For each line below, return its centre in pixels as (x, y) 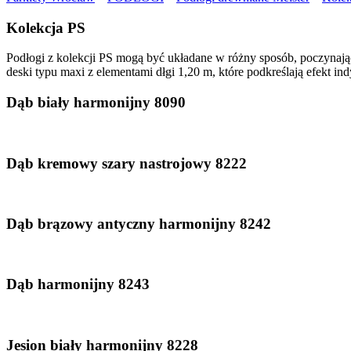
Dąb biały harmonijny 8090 (96, 103)
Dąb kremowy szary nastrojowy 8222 (127, 163)
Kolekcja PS (46, 27)
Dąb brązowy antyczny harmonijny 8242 (139, 224)
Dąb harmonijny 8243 (78, 284)
